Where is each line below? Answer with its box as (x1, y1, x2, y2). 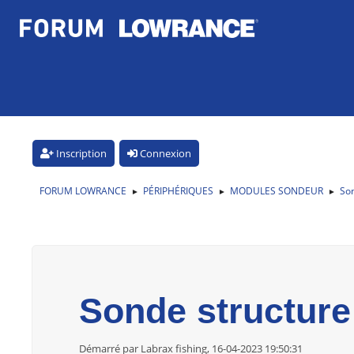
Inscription (54, 145, 107, 160)
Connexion (137, 145, 191, 160)
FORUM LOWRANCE (40, 183, 126, 198)
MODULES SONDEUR (230, 183, 323, 198)
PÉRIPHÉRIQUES (143, 183, 213, 198)
